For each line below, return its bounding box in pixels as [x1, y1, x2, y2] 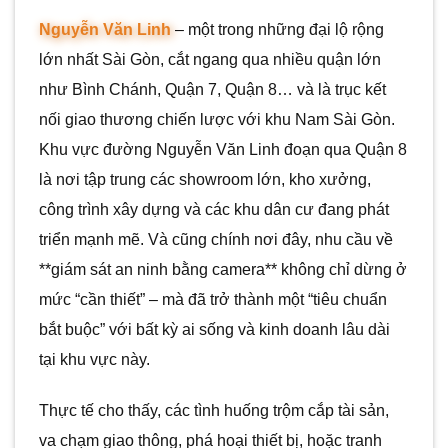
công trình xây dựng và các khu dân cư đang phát [39, 201, 389, 218]
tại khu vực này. [39, 351, 150, 368]
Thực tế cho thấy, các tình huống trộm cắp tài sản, [39, 401, 389, 419]
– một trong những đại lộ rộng [171, 21, 384, 38]
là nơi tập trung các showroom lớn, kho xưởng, [39, 171, 371, 188]
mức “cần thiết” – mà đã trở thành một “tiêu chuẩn [39, 291, 387, 308]
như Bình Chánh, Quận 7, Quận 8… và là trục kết [39, 81, 386, 98]
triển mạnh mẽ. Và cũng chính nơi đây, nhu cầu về [39, 231, 393, 248]
